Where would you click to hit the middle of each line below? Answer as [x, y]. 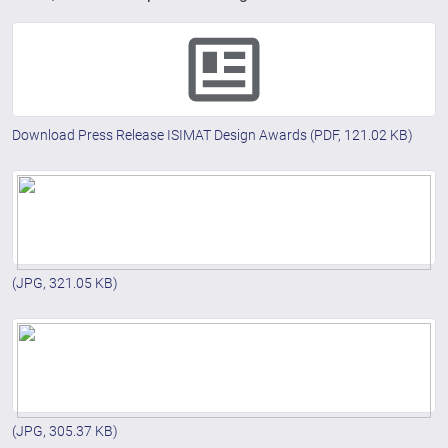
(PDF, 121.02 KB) [361, 135]
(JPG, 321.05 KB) [65, 283]
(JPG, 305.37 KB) [65, 431]
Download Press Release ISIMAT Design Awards [161, 135]
